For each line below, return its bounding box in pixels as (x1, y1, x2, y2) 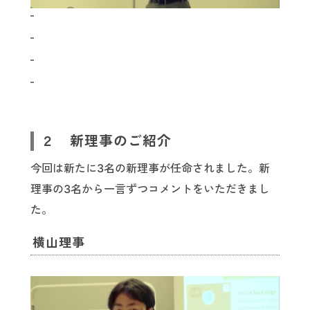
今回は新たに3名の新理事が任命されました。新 (30, 161, 270, 176)
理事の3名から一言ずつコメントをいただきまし (30, 182, 270, 197)
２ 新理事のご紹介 (41, 133, 172, 150)
